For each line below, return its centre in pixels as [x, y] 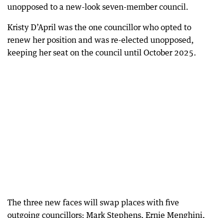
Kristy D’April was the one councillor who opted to [99, 27]
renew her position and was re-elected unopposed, [100, 40]
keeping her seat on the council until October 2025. [102, 53]
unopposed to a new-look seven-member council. [98, 7]
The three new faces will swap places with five [93, 202]
